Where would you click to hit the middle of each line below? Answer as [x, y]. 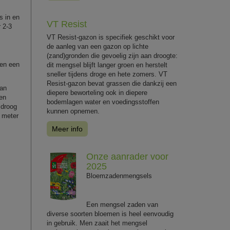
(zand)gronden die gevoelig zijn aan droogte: [112, 56]
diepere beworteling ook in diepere [97, 93]
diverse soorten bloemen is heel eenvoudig [110, 214]
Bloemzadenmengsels [119, 176]
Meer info [67, 129]
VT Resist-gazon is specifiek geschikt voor [111, 37]
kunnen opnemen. [73, 111]
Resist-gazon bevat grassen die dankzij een [112, 83]
